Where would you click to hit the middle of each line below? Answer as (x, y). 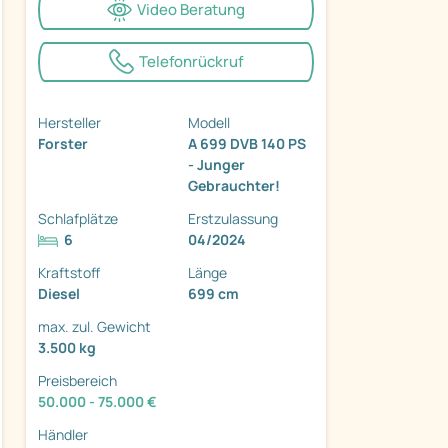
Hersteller (69, 122)
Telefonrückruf (191, 61)
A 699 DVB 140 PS (247, 143)
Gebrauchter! (234, 185)
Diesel (59, 293)
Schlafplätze (78, 218)
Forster (63, 143)
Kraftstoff (69, 272)
